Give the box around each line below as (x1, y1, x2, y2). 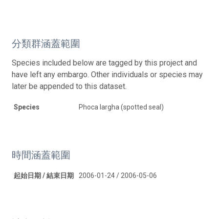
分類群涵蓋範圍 (12, 37, 80, 49)
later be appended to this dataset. (12, 81, 127, 91)
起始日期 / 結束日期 (14, 171, 74, 179)
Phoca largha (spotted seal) (79, 103, 164, 111)
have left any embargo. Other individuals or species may (12, 69, 203, 79)
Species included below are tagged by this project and (12, 58, 197, 67)
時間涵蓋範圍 (12, 149, 70, 161)
